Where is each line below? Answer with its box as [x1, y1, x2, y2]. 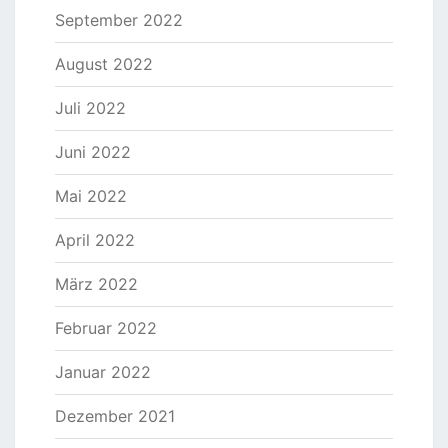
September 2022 [55, 10, 183, 31]
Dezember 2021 [55, 406, 175, 427]
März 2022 [55, 274, 138, 295]
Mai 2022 [55, 186, 127, 207]
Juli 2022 [55, 98, 126, 119]
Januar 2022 [55, 362, 151, 383]
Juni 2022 [55, 142, 131, 163]
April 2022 [55, 230, 135, 251]
